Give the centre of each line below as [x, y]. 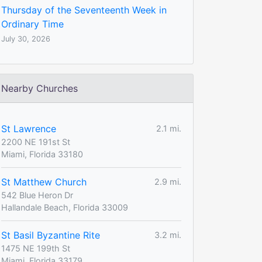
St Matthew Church [44, 182]
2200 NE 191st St [36, 142]
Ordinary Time [32, 24]
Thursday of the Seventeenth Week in [84, 10]
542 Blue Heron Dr [37, 195]
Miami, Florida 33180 [42, 154]
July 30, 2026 [26, 39]
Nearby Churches [39, 88]
